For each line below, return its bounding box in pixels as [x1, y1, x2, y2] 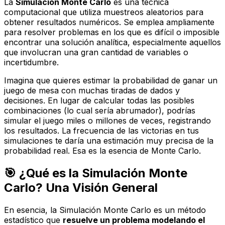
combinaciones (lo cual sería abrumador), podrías [4, 105, 195, 116]
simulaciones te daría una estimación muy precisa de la [4, 135, 213, 146]
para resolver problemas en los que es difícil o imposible [4, 27, 219, 37]
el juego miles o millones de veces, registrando [32, 115, 211, 126]
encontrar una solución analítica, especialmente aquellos [4, 37, 221, 47]
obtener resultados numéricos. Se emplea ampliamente [4, 17, 214, 27]
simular [4, 115, 32, 126]
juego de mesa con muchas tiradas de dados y [4, 85, 180, 95]
